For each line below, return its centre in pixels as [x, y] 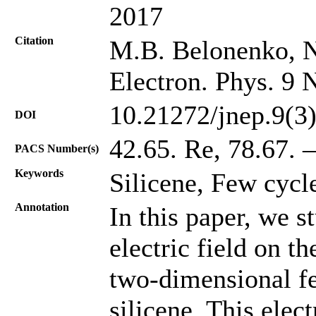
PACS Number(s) [57, 148]
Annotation [42, 207]
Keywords [39, 173]
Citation [34, 40]
